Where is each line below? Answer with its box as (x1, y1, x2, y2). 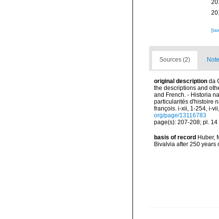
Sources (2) (159, 56, 190, 64)
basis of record (154, 133, 196, 141)
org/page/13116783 (154, 112, 206, 119)
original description (154, 78, 207, 85)
